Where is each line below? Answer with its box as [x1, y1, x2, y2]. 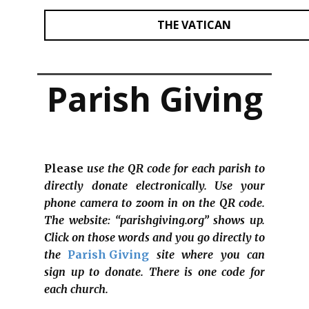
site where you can [149, 248, 266, 261]
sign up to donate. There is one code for [44, 265, 265, 279]
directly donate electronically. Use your [44, 179, 265, 192]
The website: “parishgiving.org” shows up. [44, 213, 265, 227]
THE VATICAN [157, 17, 231, 32]
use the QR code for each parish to [87, 161, 265, 175]
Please [44, 161, 87, 175]
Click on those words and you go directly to [44, 230, 265, 244]
